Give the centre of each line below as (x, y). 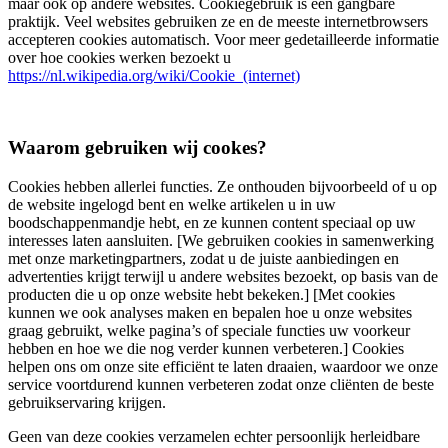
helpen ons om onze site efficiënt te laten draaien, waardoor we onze (223, 367)
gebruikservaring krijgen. (87, 403)
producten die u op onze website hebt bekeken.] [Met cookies (201, 295)
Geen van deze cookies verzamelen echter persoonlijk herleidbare (214, 437)
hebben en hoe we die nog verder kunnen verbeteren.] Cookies (206, 349)
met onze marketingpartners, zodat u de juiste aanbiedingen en (203, 259)
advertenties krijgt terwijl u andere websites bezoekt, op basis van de (223, 277)
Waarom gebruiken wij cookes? (137, 148)
